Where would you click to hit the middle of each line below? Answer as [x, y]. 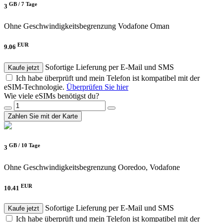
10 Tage [31, 145]
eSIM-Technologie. [35, 87]
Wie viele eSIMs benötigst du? [52, 96]
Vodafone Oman [144, 26]
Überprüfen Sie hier [97, 87]
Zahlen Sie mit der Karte [43, 116]
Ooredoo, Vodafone [149, 167]
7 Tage [29, 4]
